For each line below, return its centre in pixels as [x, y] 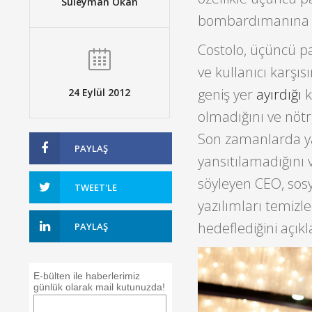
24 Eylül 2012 [100, 92]
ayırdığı [279, 95]
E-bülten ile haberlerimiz [87, 275]
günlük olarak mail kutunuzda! [100, 287]
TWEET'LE [96, 187]
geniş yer [227, 95]
